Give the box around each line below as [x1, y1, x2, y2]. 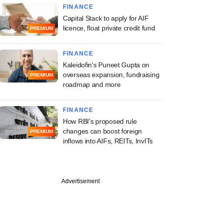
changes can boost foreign [63, 127, 142, 135]
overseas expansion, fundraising [63, 71, 160, 79]
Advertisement [61, 178, 100, 185]
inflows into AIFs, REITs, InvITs [63, 137, 153, 145]
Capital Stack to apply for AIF [63, 14, 149, 22]
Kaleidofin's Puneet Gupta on [63, 61, 150, 69]
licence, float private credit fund [63, 24, 155, 32]
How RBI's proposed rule [63, 117, 137, 125]
